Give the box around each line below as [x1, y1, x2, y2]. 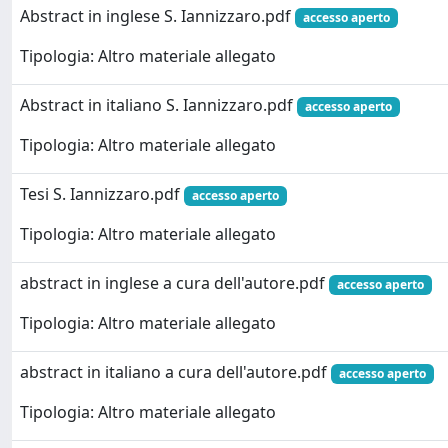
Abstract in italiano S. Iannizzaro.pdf [20, 94, 297, 116]
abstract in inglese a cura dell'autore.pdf [20, 272, 329, 294]
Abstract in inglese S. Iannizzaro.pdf [20, 5, 295, 27]
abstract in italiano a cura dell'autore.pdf [20, 361, 331, 383]
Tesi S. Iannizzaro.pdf [20, 183, 184, 205]
